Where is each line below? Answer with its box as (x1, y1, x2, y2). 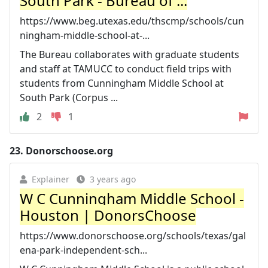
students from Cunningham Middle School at (20, 77, 224, 90)
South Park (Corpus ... (20, 91, 118, 104)
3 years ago (90, 173, 136, 185)
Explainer (32, 173, 69, 185)
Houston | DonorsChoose (20, 205, 196, 225)
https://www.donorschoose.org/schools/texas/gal (20, 229, 246, 242)
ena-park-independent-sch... (20, 243, 147, 257)
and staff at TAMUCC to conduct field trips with (20, 62, 232, 75)
